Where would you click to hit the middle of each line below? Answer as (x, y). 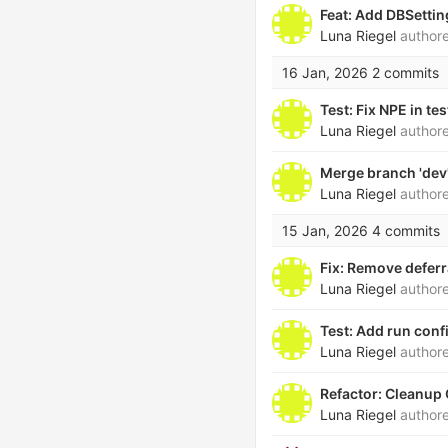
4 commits (406, 230)
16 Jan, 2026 (325, 72)
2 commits (405, 72)
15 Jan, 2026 (325, 230)
